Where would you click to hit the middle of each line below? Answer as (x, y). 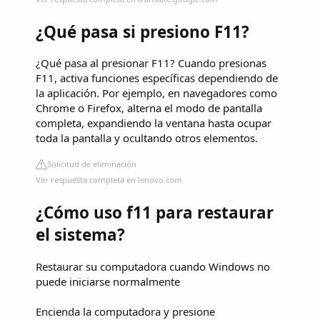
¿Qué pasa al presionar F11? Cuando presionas (151, 63)
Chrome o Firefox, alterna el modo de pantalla (149, 108)
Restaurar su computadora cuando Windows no (153, 266)
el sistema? (80, 234)
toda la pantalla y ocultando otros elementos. (147, 138)
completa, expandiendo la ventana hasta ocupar (154, 123)
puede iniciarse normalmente (108, 281)
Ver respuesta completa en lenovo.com (109, 180)
